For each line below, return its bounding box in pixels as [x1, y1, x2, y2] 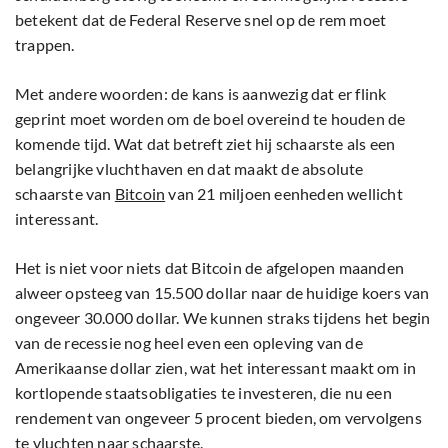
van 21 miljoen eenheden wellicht [165, 183, 403, 203]
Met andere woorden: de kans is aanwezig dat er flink [15, 83, 387, 103]
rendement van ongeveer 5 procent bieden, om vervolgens [15, 407, 422, 427]
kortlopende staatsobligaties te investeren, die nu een [15, 382, 392, 402]
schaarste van [15, 183, 115, 203]
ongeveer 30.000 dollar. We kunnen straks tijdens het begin [15, 307, 431, 327]
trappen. [15, 34, 75, 54]
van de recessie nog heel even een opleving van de [15, 332, 363, 352]
